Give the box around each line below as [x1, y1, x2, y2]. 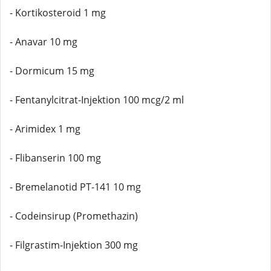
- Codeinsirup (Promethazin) [10, 209, 138, 223]
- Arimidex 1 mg [10, 122, 80, 135]
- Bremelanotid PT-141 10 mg [10, 180, 141, 194]
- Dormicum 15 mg [10, 64, 94, 77]
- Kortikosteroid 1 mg [10, 6, 106, 19]
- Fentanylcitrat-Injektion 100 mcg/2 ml [10, 93, 184, 106]
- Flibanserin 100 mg [10, 151, 101, 165]
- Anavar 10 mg [10, 35, 77, 48]
